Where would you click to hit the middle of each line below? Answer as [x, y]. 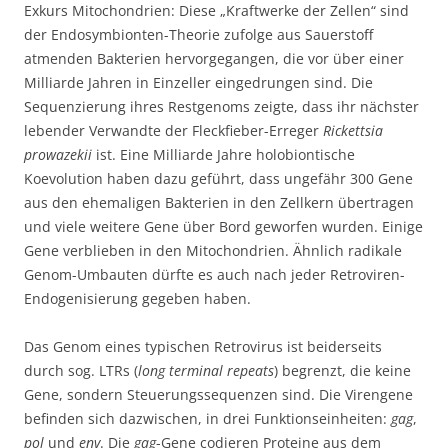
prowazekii [58, 155]
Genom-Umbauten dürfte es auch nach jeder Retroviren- [214, 275]
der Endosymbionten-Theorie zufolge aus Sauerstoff [198, 35]
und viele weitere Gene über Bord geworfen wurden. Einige [223, 227]
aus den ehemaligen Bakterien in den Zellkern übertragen [219, 203]
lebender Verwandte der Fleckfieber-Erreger [173, 131]
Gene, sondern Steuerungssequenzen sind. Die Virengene [218, 395]
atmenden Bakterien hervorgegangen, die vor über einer [214, 59]
